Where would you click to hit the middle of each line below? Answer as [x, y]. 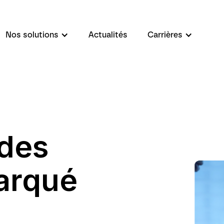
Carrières [165, 35]
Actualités [108, 35]
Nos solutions [32, 35]
